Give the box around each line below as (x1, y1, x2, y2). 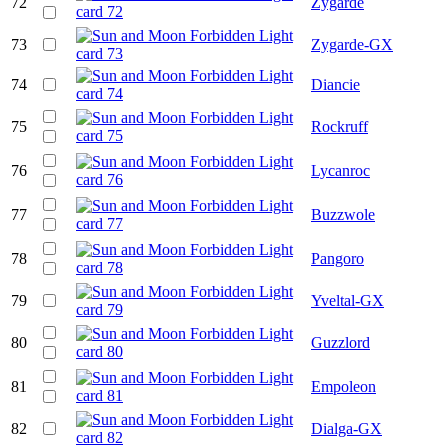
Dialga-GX (311, 419, 382, 437)
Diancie (311, 75, 360, 93)
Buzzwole (311, 205, 375, 223)
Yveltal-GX (311, 291, 384, 309)
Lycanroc (311, 161, 370, 179)
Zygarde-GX (311, 35, 393, 53)
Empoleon (311, 377, 376, 395)
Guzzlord (311, 333, 370, 351)
